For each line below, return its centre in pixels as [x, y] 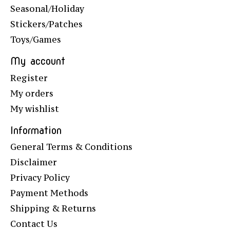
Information [36, 130]
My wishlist [35, 109]
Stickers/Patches [46, 24]
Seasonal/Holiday [47, 9]
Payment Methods [49, 193]
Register [29, 78]
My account [38, 62]
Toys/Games [36, 40]
